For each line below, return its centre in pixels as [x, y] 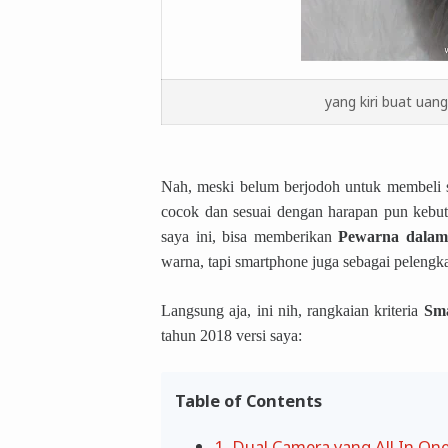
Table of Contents [248, 400]
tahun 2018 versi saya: [231, 335]
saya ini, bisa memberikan [250, 236]
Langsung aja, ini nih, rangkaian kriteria [292, 310]
